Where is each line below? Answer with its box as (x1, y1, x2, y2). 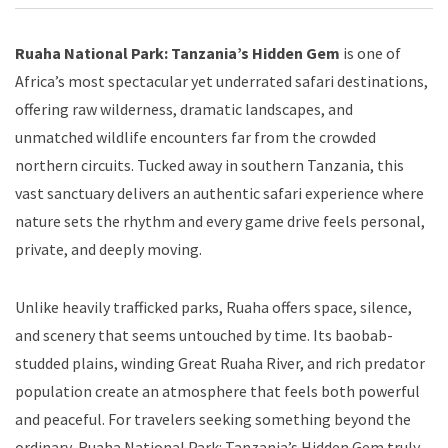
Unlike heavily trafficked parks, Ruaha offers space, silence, (15, 296, 412, 317)
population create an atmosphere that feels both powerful (15, 380, 420, 401)
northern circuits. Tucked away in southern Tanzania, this (15, 154, 404, 175)
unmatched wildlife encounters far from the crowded (15, 126, 376, 147)
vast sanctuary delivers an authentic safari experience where (15, 182, 424, 203)
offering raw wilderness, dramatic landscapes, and (15, 98, 353, 119)
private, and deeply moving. (15, 238, 202, 259)
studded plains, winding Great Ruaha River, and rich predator (15, 352, 425, 373)
